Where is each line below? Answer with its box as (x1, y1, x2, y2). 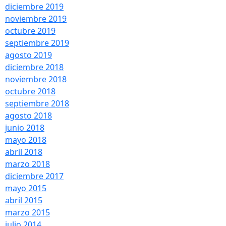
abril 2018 (5, 146, 42, 157)
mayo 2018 (5, 134, 46, 145)
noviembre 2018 (5, 73, 67, 85)
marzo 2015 (5, 206, 50, 218)
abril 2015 (5, 194, 42, 206)
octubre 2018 (5, 85, 55, 97)
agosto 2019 (5, 49, 52, 61)
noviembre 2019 (5, 13, 67, 24)
